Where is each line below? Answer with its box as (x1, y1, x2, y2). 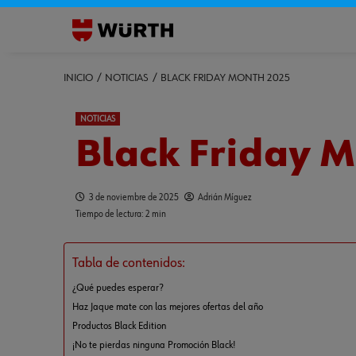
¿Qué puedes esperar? (72, 283, 163, 293)
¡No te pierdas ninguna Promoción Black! (72, 340, 235, 350)
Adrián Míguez (197, 193, 252, 203)
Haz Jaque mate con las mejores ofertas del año (72, 302, 263, 312)
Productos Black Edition (72, 321, 166, 331)
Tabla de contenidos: (72, 256, 185, 271)
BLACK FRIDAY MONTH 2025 (160, 72, 290, 83)
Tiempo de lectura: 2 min (75, 210, 166, 219)
